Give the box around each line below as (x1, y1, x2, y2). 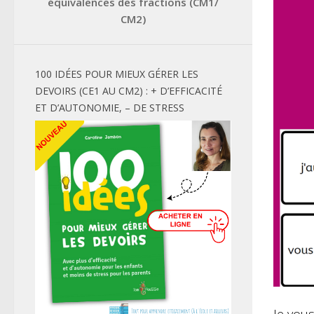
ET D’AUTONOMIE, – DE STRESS (35, 101, 184, 114)
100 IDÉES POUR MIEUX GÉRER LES (35, 67, 198, 81)
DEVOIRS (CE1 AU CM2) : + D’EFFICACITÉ (35, 84, 222, 97)
